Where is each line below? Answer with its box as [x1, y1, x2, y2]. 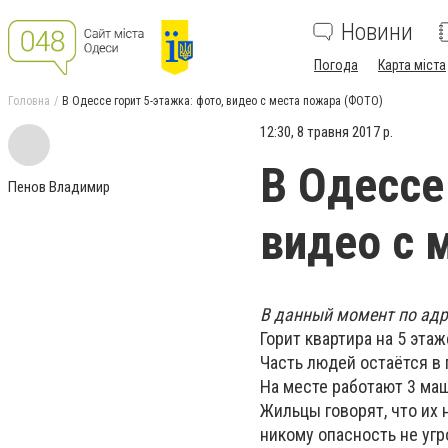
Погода [314, 57, 358, 73]
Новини [341, 18, 413, 46]
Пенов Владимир [8, 178, 110, 196]
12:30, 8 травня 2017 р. [260, 123, 393, 141]
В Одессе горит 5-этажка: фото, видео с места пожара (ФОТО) [62, 94, 383, 108]
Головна [8, 94, 50, 108]
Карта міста [378, 57, 446, 73]
